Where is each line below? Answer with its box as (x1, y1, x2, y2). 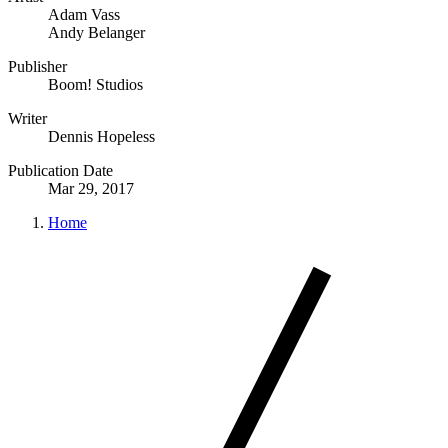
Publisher (8, 57, 67, 75)
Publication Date (8, 161, 113, 179)
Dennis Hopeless (48, 127, 155, 145)
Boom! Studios (48, 75, 143, 93)
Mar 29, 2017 (48, 179, 134, 197)
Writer (8, 109, 47, 127)
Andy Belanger (48, 23, 145, 41)
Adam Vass (48, 5, 120, 23)
